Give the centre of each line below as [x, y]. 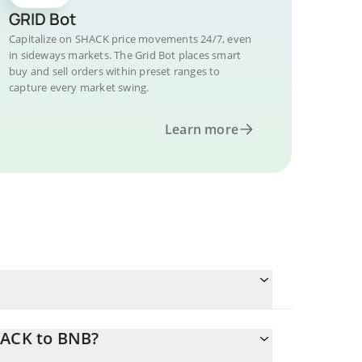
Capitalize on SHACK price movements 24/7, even [130, 39]
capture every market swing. [79, 87]
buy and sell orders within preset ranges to [115, 71]
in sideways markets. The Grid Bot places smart [125, 55]
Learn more [202, 129]
